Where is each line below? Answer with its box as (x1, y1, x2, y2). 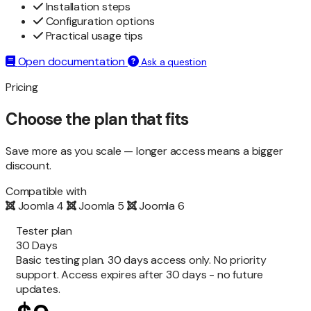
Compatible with (6, 183, 87, 199)
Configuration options (42, 14, 155, 29)
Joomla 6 (136, 198, 185, 213)
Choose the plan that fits (6, 108, 188, 131)
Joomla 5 (76, 198, 127, 213)
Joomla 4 (15, 198, 67, 213)
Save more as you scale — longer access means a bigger (6, 143, 283, 158)
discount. (6, 158, 52, 173)
